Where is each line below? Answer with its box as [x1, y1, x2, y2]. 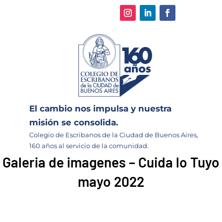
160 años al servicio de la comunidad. [29, 141, 149, 150]
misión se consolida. [29, 117, 118, 127]
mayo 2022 [78, 172, 144, 190]
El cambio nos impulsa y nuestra [29, 103, 171, 113]
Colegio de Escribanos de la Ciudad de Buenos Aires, [29, 130, 198, 139]
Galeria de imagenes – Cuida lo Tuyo [2, 153, 220, 170]
